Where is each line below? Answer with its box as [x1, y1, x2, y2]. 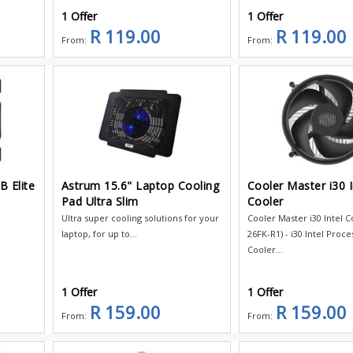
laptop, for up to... [61, 227, 137, 240]
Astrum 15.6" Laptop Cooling [61, 177, 219, 193]
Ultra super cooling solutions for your [61, 211, 219, 224]
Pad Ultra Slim [61, 193, 139, 209]
